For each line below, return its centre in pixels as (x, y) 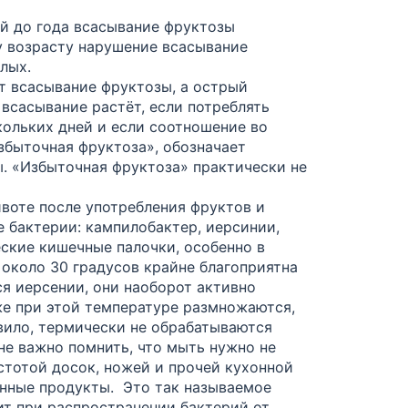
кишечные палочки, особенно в (152, 246)
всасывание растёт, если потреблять (136, 106)
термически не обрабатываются (153, 326)
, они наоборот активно (170, 286)
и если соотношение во (180, 126)
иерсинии (241, 226)
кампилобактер (142, 226)
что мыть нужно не (207, 347)
